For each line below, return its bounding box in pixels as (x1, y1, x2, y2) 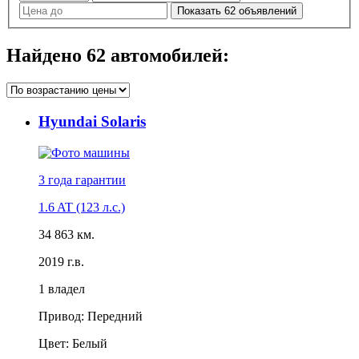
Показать (177, 5, 224, 18)
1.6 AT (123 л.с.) (38, 200, 125, 214)
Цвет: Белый (38, 336, 107, 350)
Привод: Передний (38, 309, 143, 323)
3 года (38, 172, 72, 187)
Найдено (6, 45, 87, 67)
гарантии (75, 172, 126, 187)
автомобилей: (106, 45, 229, 67)
